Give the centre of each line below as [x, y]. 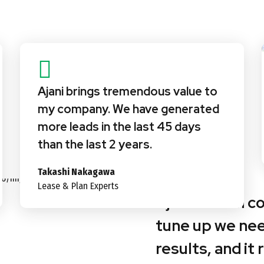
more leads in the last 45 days [119, 126]
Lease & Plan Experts [78, 186]
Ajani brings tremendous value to [128, 91]
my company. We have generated [128, 109]
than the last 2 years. [95, 144]
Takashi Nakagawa [76, 171]
